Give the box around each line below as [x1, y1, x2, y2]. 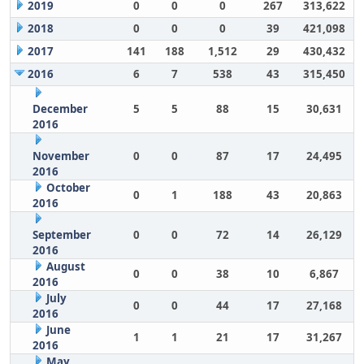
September [32, 227, 91, 242]
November [32, 149, 89, 163]
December [32, 102, 88, 116]
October [45, 180, 90, 195]
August [45, 259, 85, 274]
